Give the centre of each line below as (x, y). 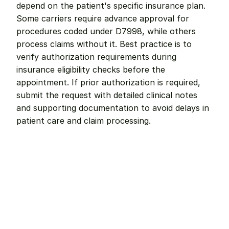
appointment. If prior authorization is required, (108, 82)
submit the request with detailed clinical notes (107, 95)
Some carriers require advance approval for (103, 18)
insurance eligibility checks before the (91, 70)
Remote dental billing (98, 218)
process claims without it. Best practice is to (104, 44)
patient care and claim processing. (84, 121)
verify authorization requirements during (96, 57)
